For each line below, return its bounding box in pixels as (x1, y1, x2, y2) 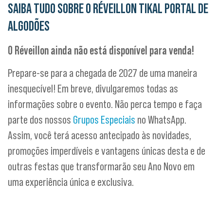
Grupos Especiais (73, 113, 135, 127)
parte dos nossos (8, 113, 73, 127)
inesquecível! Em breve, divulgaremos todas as (8, 82, 178, 95)
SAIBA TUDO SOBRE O (8, 1, 93, 16)
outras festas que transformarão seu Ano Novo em (8, 160, 195, 173)
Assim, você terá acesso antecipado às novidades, (8, 128, 191, 142)
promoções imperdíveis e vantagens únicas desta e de (8, 144, 205, 158)
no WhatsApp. (135, 113, 186, 127)
